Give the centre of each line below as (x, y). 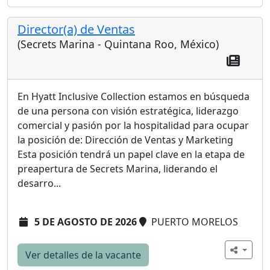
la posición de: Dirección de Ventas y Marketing (125, 140)
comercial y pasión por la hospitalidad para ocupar (133, 125)
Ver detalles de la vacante (83, 255)
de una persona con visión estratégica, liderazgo (128, 111)
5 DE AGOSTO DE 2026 (86, 221)
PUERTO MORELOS (193, 221)
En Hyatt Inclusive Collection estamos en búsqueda (133, 96)
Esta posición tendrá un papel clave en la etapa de (131, 154)
